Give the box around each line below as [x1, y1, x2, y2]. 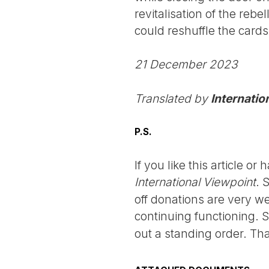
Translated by [134, 91, 211, 106]
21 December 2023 [134, 57, 238, 72]
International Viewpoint [134, 175, 256, 190]
